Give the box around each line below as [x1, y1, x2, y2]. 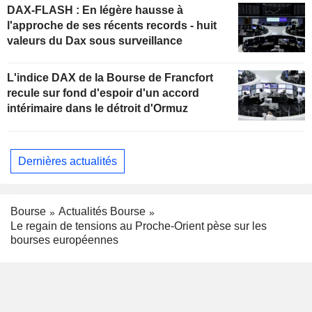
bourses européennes [10, 234, 118, 247]
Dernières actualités [18, 155, 117, 167]
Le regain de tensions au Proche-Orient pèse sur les [10, 220, 267, 233]
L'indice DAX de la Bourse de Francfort [7, 72, 213, 84]
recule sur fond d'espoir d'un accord [7, 87, 199, 100]
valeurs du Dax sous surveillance [7, 34, 182, 47]
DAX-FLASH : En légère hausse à [7, 3, 183, 16]
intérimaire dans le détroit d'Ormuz [7, 102, 188, 115]
